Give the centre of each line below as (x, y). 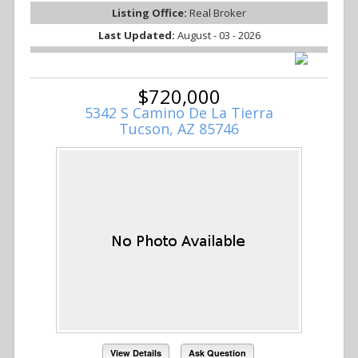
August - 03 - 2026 (219, 36)
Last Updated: (137, 36)
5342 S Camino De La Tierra (179, 113)
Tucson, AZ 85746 (179, 129)
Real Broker (218, 13)
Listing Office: (151, 13)
